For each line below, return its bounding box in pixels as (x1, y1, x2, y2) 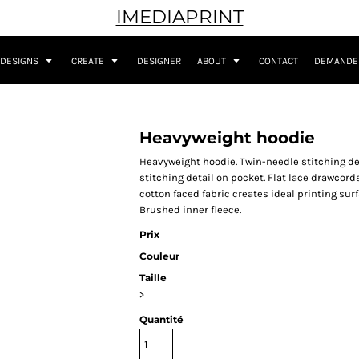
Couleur (139, 250, 179, 263)
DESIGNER (136, 55, 181, 67)
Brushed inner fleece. (139, 204, 241, 216)
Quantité (139, 313, 184, 326)
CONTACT (258, 55, 298, 67)
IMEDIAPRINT (115, 6, 244, 28)
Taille (139, 272, 167, 284)
